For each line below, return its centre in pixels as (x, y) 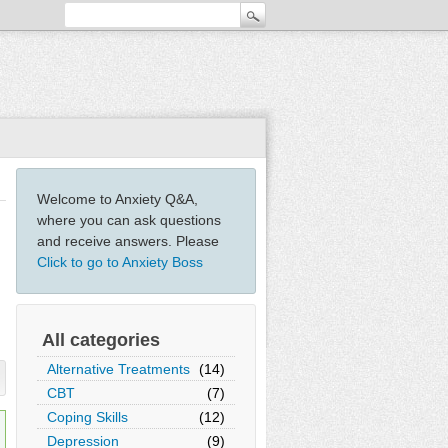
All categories (101, 340)
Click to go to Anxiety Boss (120, 262)
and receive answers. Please (128, 241)
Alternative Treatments (118, 369)
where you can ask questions (129, 220)
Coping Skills (87, 417)
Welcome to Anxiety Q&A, (117, 199)
